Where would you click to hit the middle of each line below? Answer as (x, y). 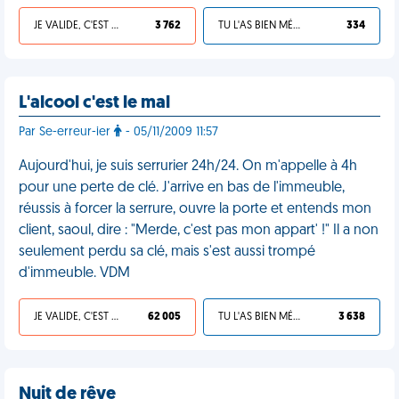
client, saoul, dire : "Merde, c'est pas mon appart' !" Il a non (199, 231)
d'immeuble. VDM (74, 273)
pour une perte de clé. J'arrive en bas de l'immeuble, (182, 188)
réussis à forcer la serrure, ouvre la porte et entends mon (195, 209)
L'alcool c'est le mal (94, 103)
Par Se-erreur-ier (66, 132)
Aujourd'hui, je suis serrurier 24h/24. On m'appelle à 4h (188, 167)
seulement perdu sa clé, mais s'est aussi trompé (167, 252)
